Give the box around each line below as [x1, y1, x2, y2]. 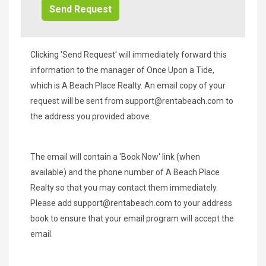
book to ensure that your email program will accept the [30, 213, 234, 223]
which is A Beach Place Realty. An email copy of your [30, 80, 226, 90]
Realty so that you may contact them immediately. [30, 182, 218, 192]
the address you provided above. [30, 111, 151, 121]
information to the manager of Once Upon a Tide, [30, 65, 214, 75]
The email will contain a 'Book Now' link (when [30, 151, 200, 161]
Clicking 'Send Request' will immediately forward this [30, 49, 227, 59]
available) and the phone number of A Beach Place [30, 167, 220, 177]
